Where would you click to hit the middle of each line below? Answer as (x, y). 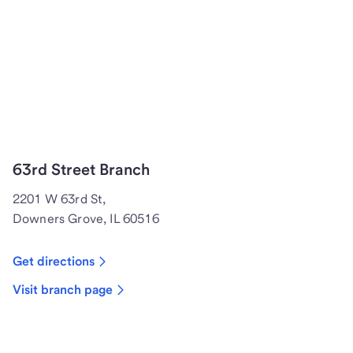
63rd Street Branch (81, 170)
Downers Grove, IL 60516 (86, 219)
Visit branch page (63, 290)
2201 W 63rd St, (59, 199)
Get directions (54, 262)
